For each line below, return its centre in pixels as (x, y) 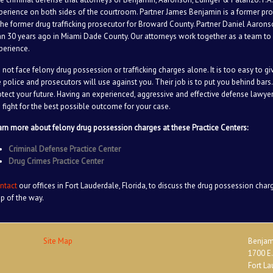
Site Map (58, 241)
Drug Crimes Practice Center (56, 161)
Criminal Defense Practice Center (65, 149)
